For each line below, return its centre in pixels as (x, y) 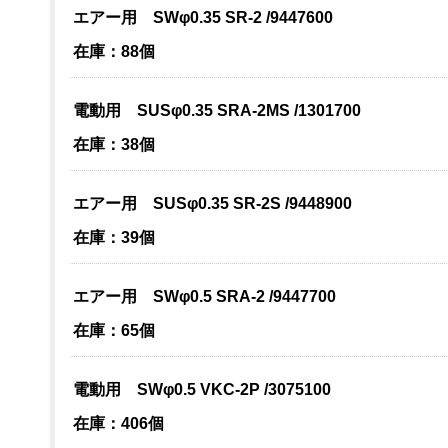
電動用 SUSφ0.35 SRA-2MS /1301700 (216, 110)
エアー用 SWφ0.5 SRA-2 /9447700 (204, 296)
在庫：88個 (113, 51)
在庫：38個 (113, 144)
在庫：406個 (118, 423)
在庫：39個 (113, 237)
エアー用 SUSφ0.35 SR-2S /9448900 (212, 203)
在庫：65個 (113, 330)
